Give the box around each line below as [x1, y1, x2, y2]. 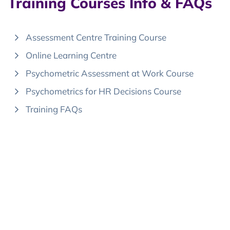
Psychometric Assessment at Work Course [26, 68, 194, 79]
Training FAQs [26, 104, 83, 114]
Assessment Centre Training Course [26, 32, 167, 43]
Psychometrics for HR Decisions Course [26, 86, 182, 97]
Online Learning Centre [26, 50, 117, 61]
